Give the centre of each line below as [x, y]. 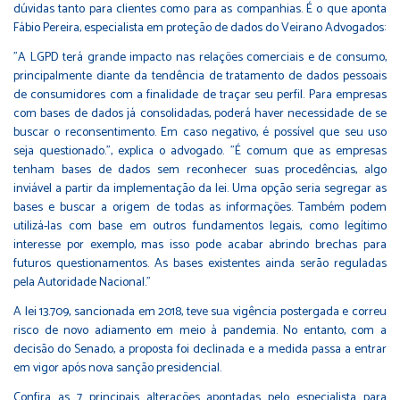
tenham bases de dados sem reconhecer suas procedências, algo [200, 170]
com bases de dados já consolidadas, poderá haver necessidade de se [200, 113]
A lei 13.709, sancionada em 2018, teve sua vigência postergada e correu [200, 312]
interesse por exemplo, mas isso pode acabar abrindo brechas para [200, 245]
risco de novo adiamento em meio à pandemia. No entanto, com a [200, 330]
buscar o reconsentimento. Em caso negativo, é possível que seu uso [200, 132]
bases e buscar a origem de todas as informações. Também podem [200, 207]
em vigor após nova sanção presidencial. [117, 368]
